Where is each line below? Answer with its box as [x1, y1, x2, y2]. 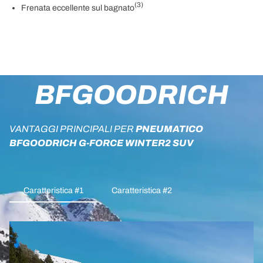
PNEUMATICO [134, 123, 203, 134]
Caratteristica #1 [23, 186, 83, 195]
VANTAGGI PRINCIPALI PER [9, 123, 134, 134]
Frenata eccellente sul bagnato [21, 3, 134, 12]
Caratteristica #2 [112, 186, 172, 195]
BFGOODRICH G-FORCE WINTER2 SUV [9, 137, 194, 148]
